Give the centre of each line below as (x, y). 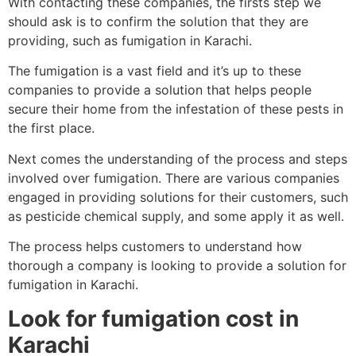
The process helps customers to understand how (155, 247)
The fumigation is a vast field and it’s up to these (155, 71)
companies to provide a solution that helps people (160, 90)
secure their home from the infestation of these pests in (176, 109)
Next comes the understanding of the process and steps (178, 159)
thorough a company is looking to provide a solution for (177, 266)
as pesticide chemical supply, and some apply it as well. (176, 216)
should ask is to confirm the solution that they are (158, 22)
